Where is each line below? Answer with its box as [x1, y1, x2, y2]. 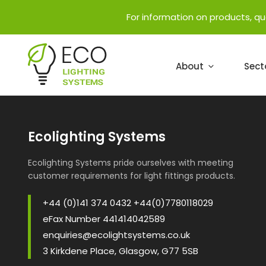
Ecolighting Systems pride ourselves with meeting [28, 156, 233, 169]
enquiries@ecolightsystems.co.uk [43, 228, 190, 241]
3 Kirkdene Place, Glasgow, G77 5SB [43, 244, 198, 257]
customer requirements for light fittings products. [28, 169, 235, 182]
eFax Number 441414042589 [43, 212, 165, 225]
